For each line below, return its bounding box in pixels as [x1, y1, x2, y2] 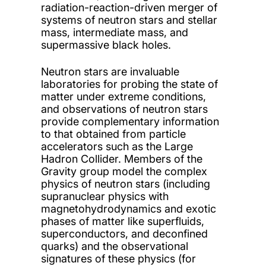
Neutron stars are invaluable [40, 65, 179, 78]
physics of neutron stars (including [40, 178, 210, 191]
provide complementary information [40, 115, 219, 128]
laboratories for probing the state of [40, 78, 218, 91]
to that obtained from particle [40, 128, 186, 141]
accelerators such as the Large [40, 140, 193, 153]
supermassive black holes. [40, 39, 171, 52]
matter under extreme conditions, [40, 90, 206, 103]
